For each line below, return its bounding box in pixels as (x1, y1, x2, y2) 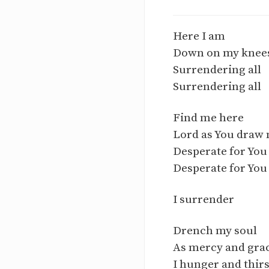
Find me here (173, 110, 244, 125)
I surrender (173, 192, 234, 207)
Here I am (173, 29, 225, 43)
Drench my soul (173, 223, 257, 238)
